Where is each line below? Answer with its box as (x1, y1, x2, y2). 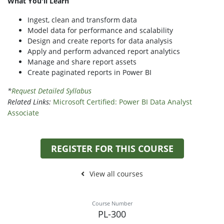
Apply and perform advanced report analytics (27, 46, 180, 56)
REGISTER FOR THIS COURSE (50, 142, 173, 155)
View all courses (89, 169, 143, 179)
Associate (7, 108, 39, 118)
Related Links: (7, 97, 53, 107)
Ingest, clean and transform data (27, 15, 137, 25)
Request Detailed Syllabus (11, 86, 91, 96)
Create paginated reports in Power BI (27, 67, 151, 77)
